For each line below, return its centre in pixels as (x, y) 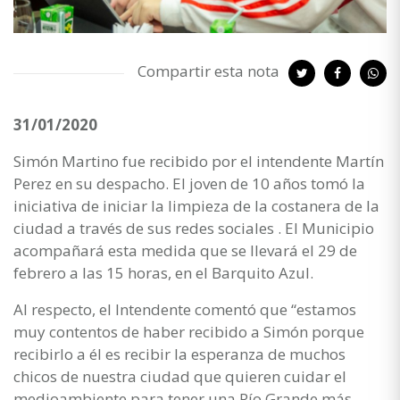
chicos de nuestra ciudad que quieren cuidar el (180, 376)
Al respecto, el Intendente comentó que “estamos (185, 309)
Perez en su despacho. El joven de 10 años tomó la (189, 183)
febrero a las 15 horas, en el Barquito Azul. (163, 272)
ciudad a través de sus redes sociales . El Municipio (194, 228)
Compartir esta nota (208, 71)
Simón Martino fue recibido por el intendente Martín (199, 161)
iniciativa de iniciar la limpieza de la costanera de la (196, 205)
